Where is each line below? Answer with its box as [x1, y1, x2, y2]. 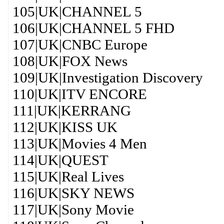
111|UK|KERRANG [12, 102, 131, 118]
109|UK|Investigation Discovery [12, 69, 203, 85]
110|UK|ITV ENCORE [12, 86, 147, 102]
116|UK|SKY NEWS [12, 185, 134, 201]
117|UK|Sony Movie [12, 201, 134, 217]
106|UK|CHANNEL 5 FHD [12, 20, 174, 36]
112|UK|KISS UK [12, 119, 117, 135]
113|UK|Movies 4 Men [12, 135, 147, 151]
